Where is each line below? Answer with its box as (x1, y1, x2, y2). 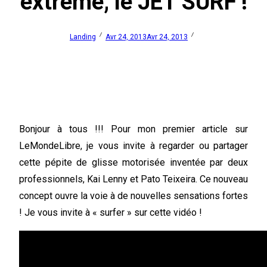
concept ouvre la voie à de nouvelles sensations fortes (19, 190, 248, 201)
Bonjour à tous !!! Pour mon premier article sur (19, 123, 248, 135)
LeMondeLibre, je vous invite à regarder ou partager (19, 139, 248, 151)
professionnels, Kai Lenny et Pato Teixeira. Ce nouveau (19, 173, 248, 185)
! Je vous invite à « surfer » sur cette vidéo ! (19, 206, 202, 218)
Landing (70, 32, 96, 41)
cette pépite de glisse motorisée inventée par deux (19, 156, 248, 168)
